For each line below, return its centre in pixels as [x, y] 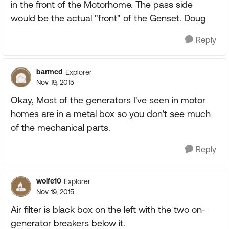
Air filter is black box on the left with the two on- [108, 210]
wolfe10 [49, 181]
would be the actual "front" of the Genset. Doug [108, 18]
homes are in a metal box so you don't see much [111, 114]
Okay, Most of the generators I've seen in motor [108, 100]
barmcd [50, 72]
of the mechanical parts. [61, 128]
